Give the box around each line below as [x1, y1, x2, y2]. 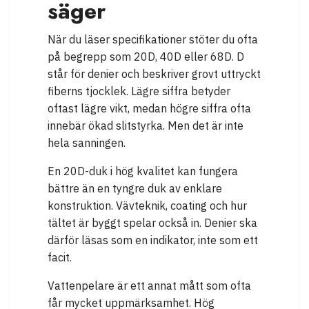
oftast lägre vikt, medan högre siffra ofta [48, 101, 251, 116]
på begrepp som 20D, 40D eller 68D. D [48, 50, 244, 64]
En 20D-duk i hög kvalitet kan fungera [48, 164, 238, 179]
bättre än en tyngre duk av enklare [48, 181, 222, 196]
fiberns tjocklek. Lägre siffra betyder [48, 84, 230, 99]
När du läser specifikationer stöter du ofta [48, 32, 258, 47]
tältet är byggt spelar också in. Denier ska [48, 216, 257, 230]
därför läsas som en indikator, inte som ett [48, 233, 258, 248]
